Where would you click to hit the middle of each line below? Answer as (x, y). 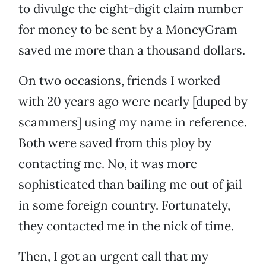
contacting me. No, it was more (108, 164)
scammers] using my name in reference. (133, 122)
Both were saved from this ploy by (115, 143)
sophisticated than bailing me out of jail (130, 185)
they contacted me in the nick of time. (126, 226)
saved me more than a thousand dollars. (132, 50)
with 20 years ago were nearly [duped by (133, 102)
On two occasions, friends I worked (119, 81)
